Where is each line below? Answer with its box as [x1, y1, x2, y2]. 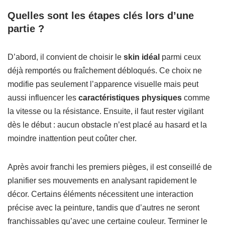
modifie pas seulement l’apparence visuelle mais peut [8, 80, 198, 88]
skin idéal [124, 53, 160, 61]
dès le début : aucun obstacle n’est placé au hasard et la [8, 121, 207, 129]
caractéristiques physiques [78, 93, 182, 102]
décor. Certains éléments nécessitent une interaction [8, 190, 193, 198]
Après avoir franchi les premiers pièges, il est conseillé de [8, 163, 212, 171]
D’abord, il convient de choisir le [8, 53, 124, 61]
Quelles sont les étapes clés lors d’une [8, 10, 194, 21]
